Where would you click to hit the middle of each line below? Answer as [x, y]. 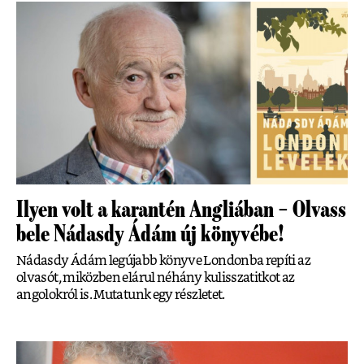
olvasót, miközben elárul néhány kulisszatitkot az [156, 278]
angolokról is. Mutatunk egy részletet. [121, 295]
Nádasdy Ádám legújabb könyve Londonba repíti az [163, 261]
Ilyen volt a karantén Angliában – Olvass [181, 210]
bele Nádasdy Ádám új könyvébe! [150, 234]
